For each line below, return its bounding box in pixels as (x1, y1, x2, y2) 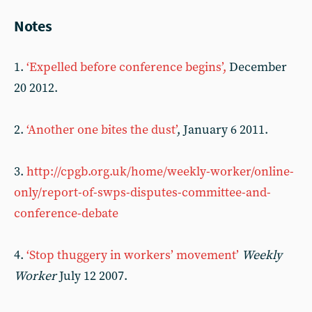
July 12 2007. (59, 268, 127, 284)
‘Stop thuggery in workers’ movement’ (26, 247, 239, 263)
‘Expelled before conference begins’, (26, 59, 226, 75)
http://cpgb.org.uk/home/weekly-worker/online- (26, 164, 294, 180)
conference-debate (14, 205, 118, 221)
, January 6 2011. (177, 122, 268, 138)
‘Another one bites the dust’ (24, 122, 177, 138)
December (226, 59, 287, 75)
